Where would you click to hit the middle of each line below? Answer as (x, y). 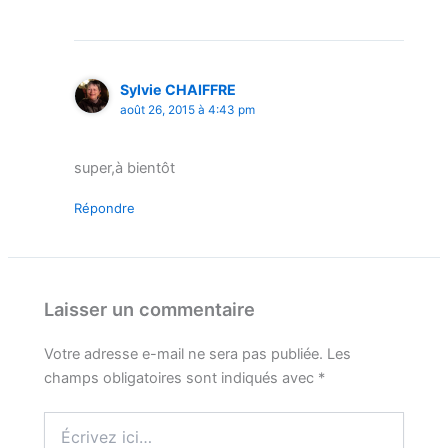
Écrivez (67, 421)
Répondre (104, 208)
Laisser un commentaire (150, 309)
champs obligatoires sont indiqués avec (181, 378)
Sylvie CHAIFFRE (177, 89)
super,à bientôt (124, 168)
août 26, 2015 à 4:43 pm (187, 109)
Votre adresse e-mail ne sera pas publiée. (184, 354)
